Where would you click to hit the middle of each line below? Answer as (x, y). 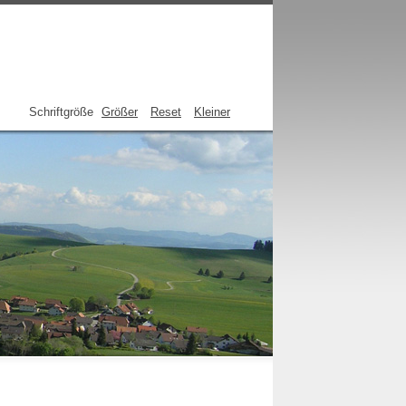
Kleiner (212, 112)
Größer (120, 112)
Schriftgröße (61, 112)
